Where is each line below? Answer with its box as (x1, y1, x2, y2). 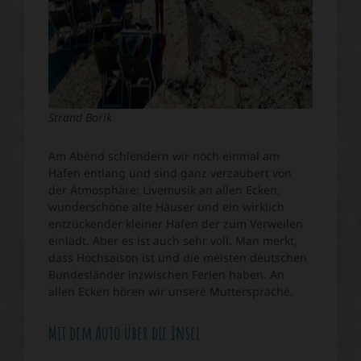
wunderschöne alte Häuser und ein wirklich (48, 198, 284, 214)
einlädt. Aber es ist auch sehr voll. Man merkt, (48, 232, 297, 248)
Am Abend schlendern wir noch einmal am (48, 147, 280, 164)
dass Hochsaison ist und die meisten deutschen (48, 249, 307, 265)
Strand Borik (48, 109, 112, 125)
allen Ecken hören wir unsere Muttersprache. (48, 283, 297, 299)
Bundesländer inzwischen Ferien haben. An (48, 266, 284, 282)
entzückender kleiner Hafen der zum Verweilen (48, 215, 303, 231)
